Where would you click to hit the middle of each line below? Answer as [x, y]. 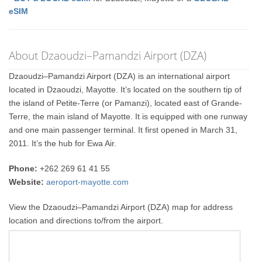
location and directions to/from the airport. [86, 220]
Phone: [23, 168]
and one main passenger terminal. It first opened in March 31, [123, 130]
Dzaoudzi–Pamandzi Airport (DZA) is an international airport [120, 76]
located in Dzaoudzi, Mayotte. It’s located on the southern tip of [125, 89]
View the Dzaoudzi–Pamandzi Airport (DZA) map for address [121, 207]
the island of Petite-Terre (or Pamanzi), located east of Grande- [126, 103]
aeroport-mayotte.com [88, 182]
